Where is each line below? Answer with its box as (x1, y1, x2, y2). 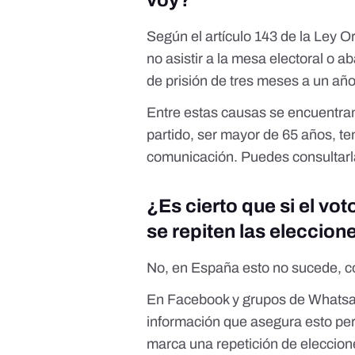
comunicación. (147, 149, 242, 166)
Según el (147, 29, 206, 45)
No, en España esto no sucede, (147, 260, 345, 277)
